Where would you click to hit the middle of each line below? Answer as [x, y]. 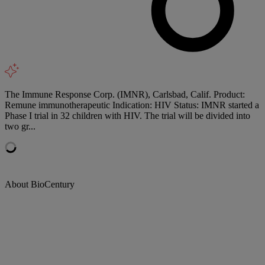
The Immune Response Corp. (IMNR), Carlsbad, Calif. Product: [125, 94]
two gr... [20, 126]
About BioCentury [40, 184]
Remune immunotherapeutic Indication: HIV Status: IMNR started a [132, 105]
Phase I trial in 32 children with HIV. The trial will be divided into [127, 115]
